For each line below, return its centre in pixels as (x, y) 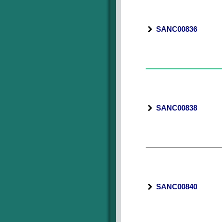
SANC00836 (177, 29)
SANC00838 (177, 108)
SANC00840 (177, 187)
